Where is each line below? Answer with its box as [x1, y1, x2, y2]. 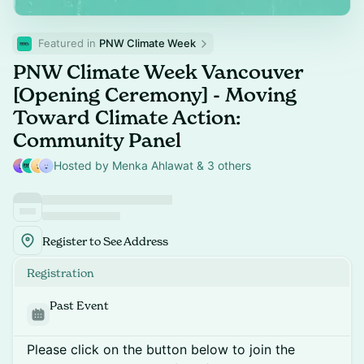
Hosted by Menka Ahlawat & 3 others [54, 158, 252, 172]
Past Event [50, 298, 109, 312]
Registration [27, 266, 94, 279]
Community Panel [13, 128, 181, 153]
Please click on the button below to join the [27, 341, 295, 357]
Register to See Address [42, 233, 168, 248]
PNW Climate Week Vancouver [13, 60, 303, 84]
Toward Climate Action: [13, 106, 240, 130]
